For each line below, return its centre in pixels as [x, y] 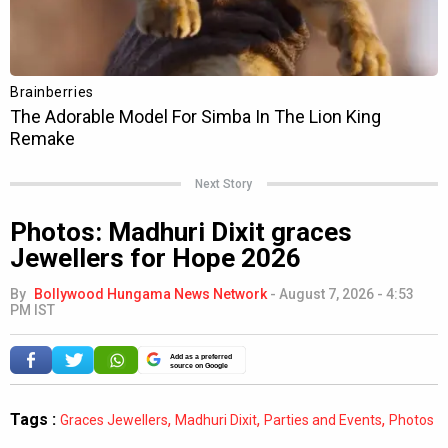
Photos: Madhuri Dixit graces [181, 231]
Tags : [33, 419]
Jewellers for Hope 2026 [155, 257]
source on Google [199, 365]
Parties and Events [323, 419]
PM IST [32, 309]
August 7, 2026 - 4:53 [346, 293]
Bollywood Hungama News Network [150, 293]
